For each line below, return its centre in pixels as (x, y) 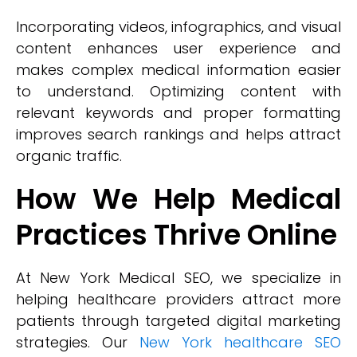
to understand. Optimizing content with (178, 91)
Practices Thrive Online (177, 235)
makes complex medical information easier (178, 70)
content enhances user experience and (178, 48)
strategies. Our (78, 342)
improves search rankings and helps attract (178, 134)
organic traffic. (69, 156)
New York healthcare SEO (240, 342)
